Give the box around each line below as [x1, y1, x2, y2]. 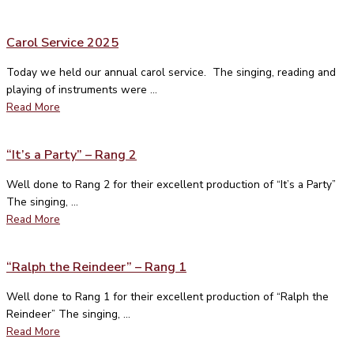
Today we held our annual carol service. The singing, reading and [6, 64, 336, 80]
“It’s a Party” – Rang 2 [6, 145, 137, 164]
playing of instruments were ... [6, 81, 157, 97]
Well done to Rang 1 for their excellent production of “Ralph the [6, 288, 329, 304]
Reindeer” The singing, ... [6, 306, 130, 322]
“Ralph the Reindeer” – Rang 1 [6, 258, 186, 276]
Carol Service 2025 [6, 33, 119, 51]
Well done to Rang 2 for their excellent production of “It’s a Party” [6, 176, 336, 192]
